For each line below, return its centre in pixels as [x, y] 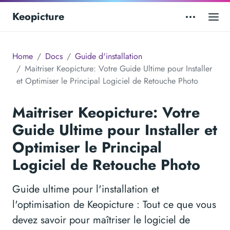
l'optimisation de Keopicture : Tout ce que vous [114, 205]
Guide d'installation [109, 56]
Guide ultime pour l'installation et [86, 189]
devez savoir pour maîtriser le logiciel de [101, 220]
